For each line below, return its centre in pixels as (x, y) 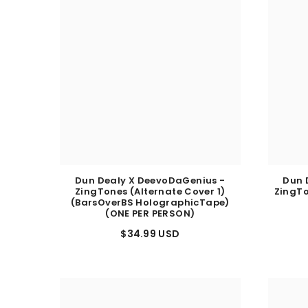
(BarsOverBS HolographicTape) (150, 209)
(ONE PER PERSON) (150, 220)
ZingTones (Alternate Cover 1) (150, 198)
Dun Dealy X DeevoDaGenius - (150, 187)
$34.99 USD (150, 240)
